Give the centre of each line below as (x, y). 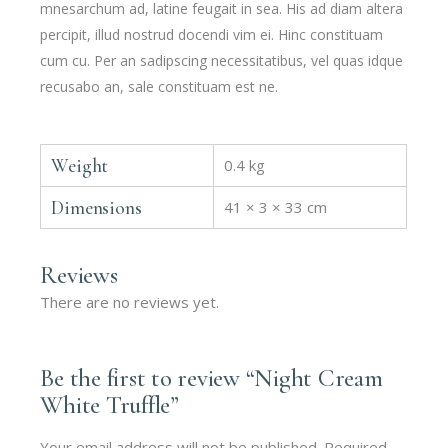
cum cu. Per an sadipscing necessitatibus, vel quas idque (222, 61)
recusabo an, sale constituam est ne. (159, 87)
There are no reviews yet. (130, 302)
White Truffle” (109, 405)
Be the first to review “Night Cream (211, 378)
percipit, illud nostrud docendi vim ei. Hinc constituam (212, 35)
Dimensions (96, 208)
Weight (80, 166)
